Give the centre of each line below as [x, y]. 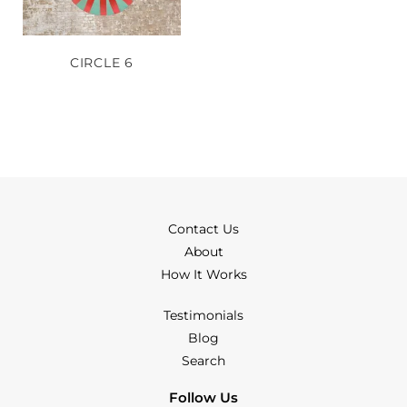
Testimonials [203, 316]
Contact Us [203, 229]
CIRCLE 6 [102, 63]
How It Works [203, 275]
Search [203, 361]
